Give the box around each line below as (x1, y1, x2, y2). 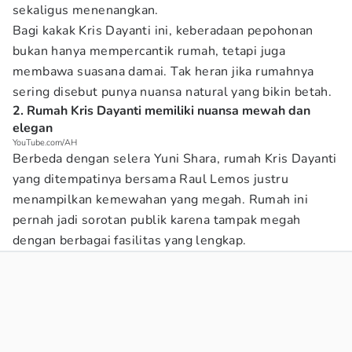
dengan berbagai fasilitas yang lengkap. (13, 232, 247, 249)
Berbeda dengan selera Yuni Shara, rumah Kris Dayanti (13, 150, 337, 167)
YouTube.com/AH (13, 137, 77, 148)
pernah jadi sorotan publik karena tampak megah (13, 211, 301, 229)
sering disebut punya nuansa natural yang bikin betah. (13, 83, 332, 101)
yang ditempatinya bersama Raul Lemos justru (13, 170, 289, 188)
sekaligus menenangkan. (13, 2, 159, 19)
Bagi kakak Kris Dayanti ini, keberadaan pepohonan (13, 22, 313, 39)
